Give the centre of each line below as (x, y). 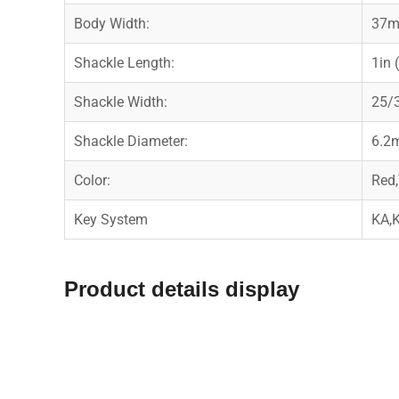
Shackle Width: (121, 102)
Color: (92, 180)
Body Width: (112, 23)
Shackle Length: (124, 62)
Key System (111, 219)
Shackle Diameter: (131, 141)
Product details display (182, 289)
